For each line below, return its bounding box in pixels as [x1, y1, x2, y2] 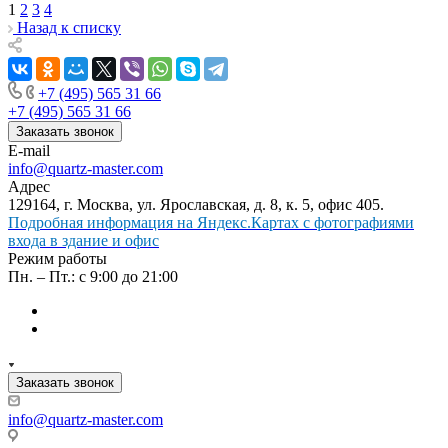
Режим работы [8, 249, 107, 267]
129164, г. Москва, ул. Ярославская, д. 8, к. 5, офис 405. [8, 195, 384, 213]
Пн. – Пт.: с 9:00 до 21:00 [8, 267, 178, 285]
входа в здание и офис [8, 231, 159, 249]
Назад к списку [17, 18, 121, 36]
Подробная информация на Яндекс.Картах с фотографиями [8, 213, 414, 231]
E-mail [8, 141, 50, 159]
